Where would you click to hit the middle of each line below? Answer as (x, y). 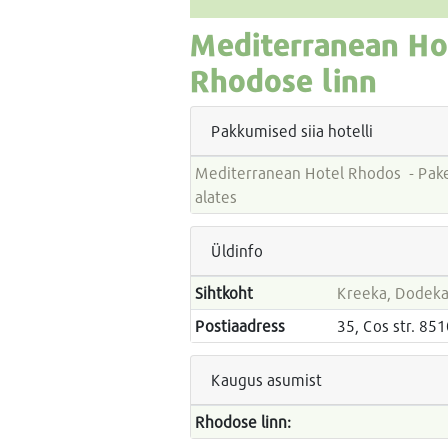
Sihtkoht (224, 292)
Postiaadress (240, 325)
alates (216, 196)
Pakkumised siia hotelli (291, 130)
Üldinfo (236, 250)
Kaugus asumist (266, 379)
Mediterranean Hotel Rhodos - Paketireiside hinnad (300, 172)
